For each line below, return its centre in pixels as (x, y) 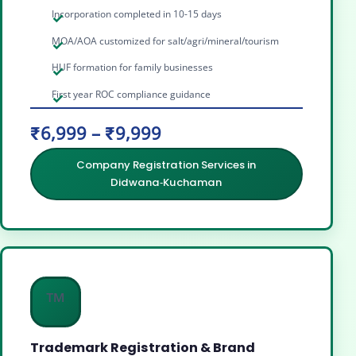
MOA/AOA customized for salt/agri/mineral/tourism (166, 41)
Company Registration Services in (166, 165)
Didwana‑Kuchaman (166, 183)
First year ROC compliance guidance (132, 94)
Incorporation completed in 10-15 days (137, 14)
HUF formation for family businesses (133, 68)
